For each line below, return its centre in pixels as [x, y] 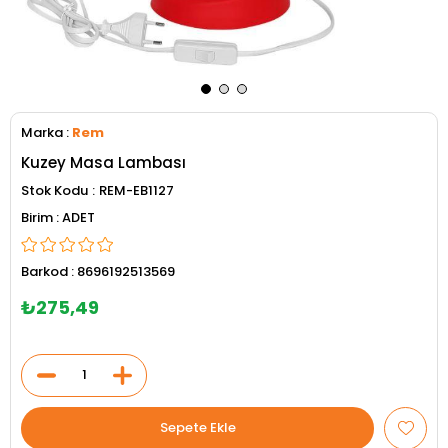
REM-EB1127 [136, 190]
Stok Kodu [54, 190]
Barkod [44, 271]
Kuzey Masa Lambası [103, 162]
